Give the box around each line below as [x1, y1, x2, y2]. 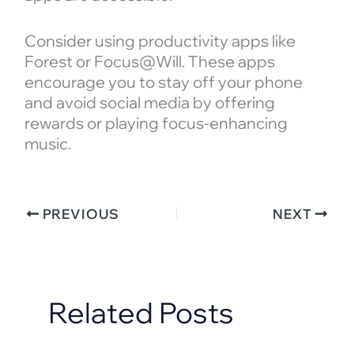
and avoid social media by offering [24, 92, 275, 113]
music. [24, 134, 71, 154]
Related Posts [47, 295, 235, 331]
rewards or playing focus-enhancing [24, 113, 288, 134]
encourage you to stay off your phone [24, 72, 303, 92]
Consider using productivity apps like [24, 31, 296, 51]
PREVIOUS [39, 205, 119, 223]
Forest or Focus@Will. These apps [24, 51, 275, 72]
